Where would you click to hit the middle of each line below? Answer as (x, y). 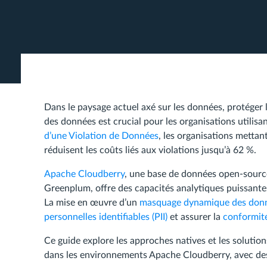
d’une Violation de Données (101, 136)
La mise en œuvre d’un (92, 203)
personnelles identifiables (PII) (106, 217)
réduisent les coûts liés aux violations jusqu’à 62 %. (150, 150)
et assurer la (195, 217)
